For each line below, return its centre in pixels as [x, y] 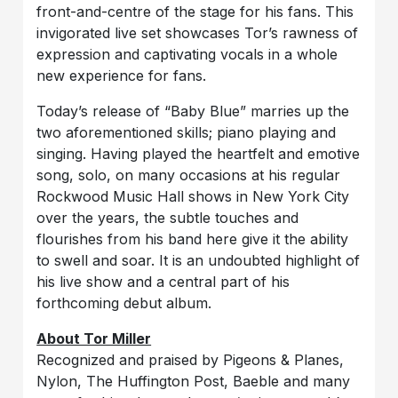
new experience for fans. [122, 75]
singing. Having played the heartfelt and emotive [199, 153]
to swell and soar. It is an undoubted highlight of [199, 260]
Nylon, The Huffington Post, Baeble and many [194, 381]
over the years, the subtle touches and [168, 217]
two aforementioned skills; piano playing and [187, 132]
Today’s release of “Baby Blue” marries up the [193, 111]
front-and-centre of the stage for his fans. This [195, 11]
